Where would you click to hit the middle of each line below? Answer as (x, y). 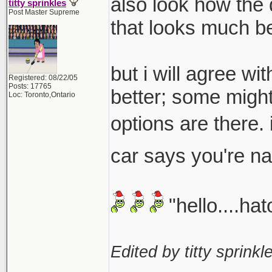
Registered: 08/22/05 (43, 78)
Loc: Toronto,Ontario (42, 95)
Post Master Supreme (44, 12)
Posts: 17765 (30, 86)
